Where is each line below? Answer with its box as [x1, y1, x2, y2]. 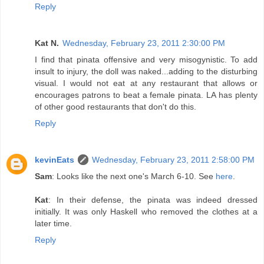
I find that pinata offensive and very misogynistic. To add [35, 55, 258, 65]
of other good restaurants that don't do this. [35, 102, 196, 112]
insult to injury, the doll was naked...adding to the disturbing [35, 67, 258, 77]
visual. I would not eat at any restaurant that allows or [35, 78, 258, 88]
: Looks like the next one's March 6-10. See [52, 171, 216, 181]
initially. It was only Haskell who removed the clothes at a [35, 207, 258, 217]
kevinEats [35, 155, 74, 165]
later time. [35, 219, 72, 229]
